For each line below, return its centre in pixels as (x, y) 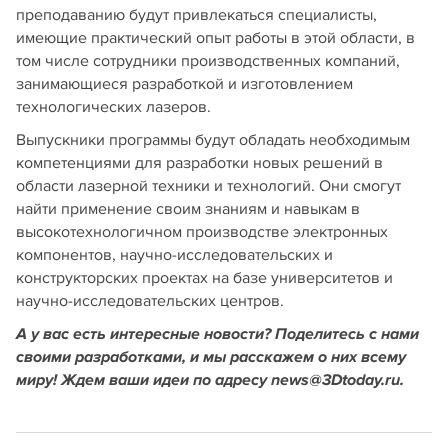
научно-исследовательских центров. (150, 301)
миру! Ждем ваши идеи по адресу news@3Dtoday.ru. (210, 381)
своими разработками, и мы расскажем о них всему (211, 358)
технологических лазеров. (113, 107)
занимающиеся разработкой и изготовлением (184, 84)
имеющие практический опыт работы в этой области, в (215, 38)
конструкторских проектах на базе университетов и (204, 278)
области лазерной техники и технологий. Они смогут (208, 186)
